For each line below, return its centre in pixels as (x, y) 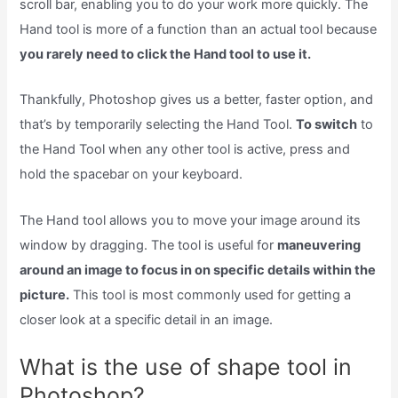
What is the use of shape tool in (186, 366)
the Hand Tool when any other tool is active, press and (185, 150)
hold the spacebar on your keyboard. (131, 175)
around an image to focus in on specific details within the (198, 270)
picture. (45, 295)
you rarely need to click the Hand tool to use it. (166, 54)
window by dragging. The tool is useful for (149, 245)
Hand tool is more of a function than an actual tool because (199, 29)
